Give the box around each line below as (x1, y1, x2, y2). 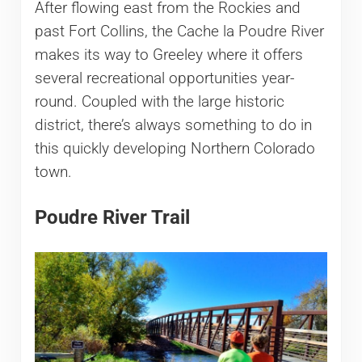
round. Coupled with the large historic (34, 92, 284, 111)
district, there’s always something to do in (34, 116, 312, 134)
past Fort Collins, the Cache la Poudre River (34, 22, 324, 40)
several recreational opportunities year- (34, 69, 294, 87)
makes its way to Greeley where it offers (34, 45, 303, 64)
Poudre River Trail (34, 206, 190, 229)
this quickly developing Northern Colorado (34, 139, 315, 158)
